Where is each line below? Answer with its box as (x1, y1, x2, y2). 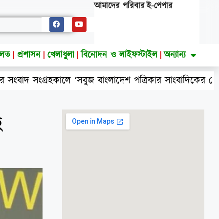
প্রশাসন (17, 49, 41, 61)
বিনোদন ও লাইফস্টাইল (81, 49, 158, 61)
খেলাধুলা (47, 49, 75, 61)
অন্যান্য (164, 49, 186, 61)
